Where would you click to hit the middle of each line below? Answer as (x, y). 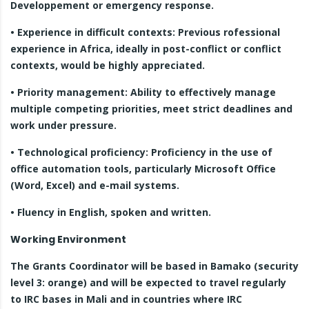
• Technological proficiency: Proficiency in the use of (141, 152)
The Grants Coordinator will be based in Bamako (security (154, 266)
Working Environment (68, 239)
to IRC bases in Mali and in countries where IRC (126, 299)
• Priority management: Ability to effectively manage (143, 92)
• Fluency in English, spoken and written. (111, 212)
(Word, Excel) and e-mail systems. (95, 185)
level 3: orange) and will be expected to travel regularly (148, 282)
